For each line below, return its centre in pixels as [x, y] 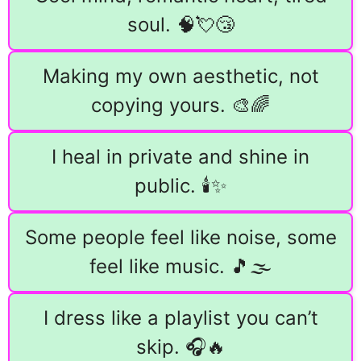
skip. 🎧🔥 [180, 347]
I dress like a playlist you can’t [180, 318]
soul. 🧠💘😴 [180, 25]
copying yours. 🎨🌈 [180, 106]
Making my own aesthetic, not [180, 77]
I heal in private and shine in [180, 157]
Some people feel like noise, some [180, 238]
